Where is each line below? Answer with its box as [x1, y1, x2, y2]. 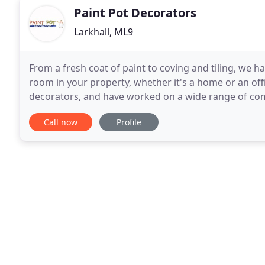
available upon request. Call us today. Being [29, 104, 222, 117]
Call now [44, 117, 77, 128]
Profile [117, 117, 141, 128]
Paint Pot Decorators [74, 5, 196, 21]
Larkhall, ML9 [74, 25, 133, 38]
